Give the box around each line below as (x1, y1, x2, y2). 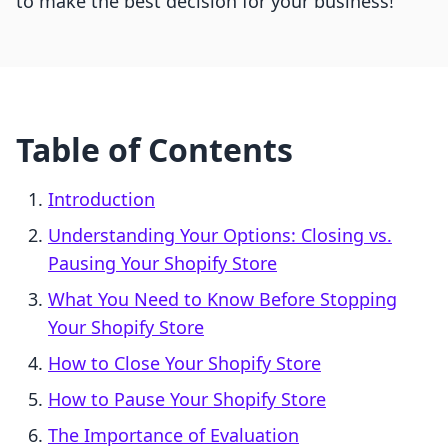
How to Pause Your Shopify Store (48, 387, 326, 412)
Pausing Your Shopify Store (48, 251, 277, 276)
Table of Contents (16, 128, 293, 172)
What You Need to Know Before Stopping (48, 287, 397, 312)
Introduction (48, 187, 155, 212)
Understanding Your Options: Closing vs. (48, 223, 392, 248)
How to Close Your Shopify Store (48, 351, 321, 376)
